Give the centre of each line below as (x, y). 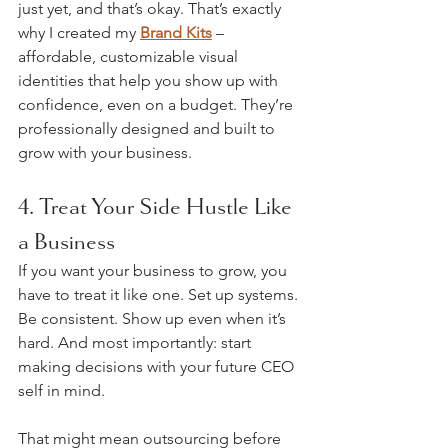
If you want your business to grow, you (154, 270)
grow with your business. (105, 152)
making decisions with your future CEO (158, 366)
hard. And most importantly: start (136, 342)
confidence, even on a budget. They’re (157, 104)
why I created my (79, 32)
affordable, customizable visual (130, 56)
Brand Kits (176, 32)
